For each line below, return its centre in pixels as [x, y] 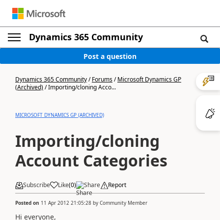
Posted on [28, 203]
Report [117, 185]
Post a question [110, 56]
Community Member [124, 203]
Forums [102, 79]
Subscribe [37, 185]
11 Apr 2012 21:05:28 [66, 203]
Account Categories [91, 160]
